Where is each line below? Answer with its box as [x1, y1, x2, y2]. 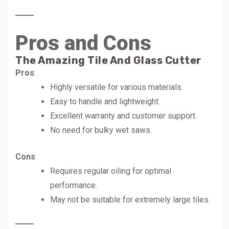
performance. [50, 180, 97, 190]
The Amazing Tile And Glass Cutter [15, 54, 201, 66]
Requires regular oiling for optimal [50, 166, 171, 176]
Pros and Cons [15, 31, 151, 55]
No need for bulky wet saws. [50, 125, 152, 135]
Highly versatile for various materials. [50, 82, 183, 92]
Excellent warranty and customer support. [50, 110, 197, 121]
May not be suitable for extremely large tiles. [50, 194, 210, 204]
